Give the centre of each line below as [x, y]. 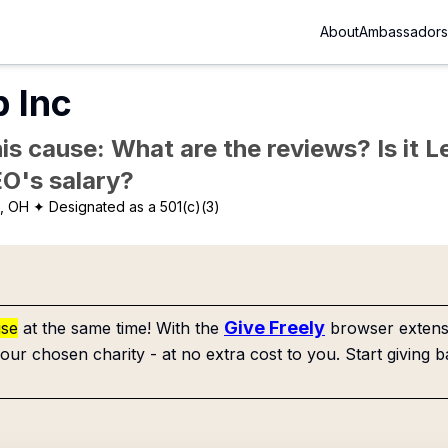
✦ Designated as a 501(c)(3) [127, 206]
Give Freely [274, 327]
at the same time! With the [121, 328]
